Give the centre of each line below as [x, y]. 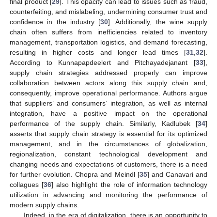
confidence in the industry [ [55, 22]
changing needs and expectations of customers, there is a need [108, 164]
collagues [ [27, 184]
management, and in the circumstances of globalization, [108, 144]
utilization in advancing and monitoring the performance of [108, 194]
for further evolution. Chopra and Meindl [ [75, 174]
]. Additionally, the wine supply [158, 22]
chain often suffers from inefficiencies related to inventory [108, 32]
